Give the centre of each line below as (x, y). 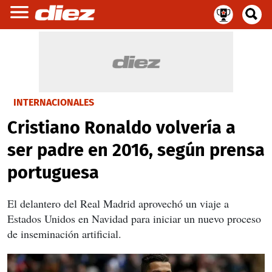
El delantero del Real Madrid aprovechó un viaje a (118, 203)
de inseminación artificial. (64, 234)
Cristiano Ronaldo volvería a (121, 128)
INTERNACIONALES (54, 102)
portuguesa (53, 173)
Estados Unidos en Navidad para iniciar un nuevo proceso (134, 219)
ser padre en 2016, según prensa (136, 150)
